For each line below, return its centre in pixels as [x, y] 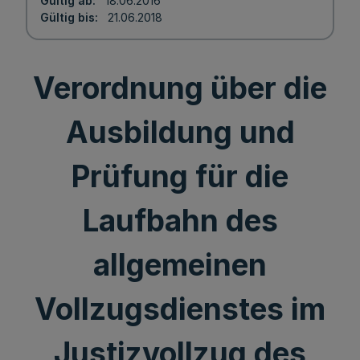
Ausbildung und [180, 132]
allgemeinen [180, 265]
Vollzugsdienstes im [180, 309]
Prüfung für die [180, 176]
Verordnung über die [180, 88]
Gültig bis [67, 17]
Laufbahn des [180, 221]
